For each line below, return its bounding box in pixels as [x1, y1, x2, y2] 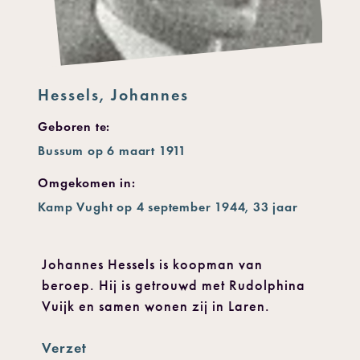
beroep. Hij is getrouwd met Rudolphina [42, 276, 306, 295]
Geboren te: [38, 119, 111, 135]
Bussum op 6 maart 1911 [38, 143, 186, 159]
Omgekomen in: [38, 175, 136, 191]
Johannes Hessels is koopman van [42, 256, 264, 274]
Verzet [42, 339, 88, 358]
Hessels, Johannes [38, 85, 190, 105]
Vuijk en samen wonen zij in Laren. [42, 297, 271, 316]
